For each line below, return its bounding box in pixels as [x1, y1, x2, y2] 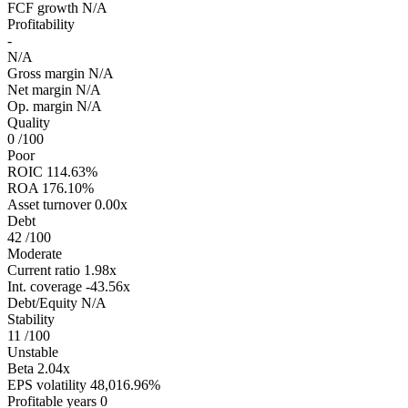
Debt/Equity [7, 294, 77, 311]
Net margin [7, 81, 72, 97]
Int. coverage [7, 278, 82, 294]
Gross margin [7, 65, 85, 81]
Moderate [7, 245, 62, 261]
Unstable [7, 343, 58, 360]
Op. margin [7, 97, 73, 114]
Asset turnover [7, 196, 91, 212]
